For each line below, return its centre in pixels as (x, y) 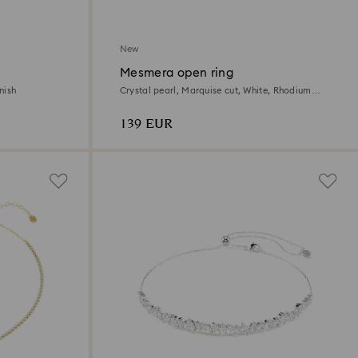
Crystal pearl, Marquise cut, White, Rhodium (215, 90)
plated (134, 101)
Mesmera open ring (177, 73)
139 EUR (146, 124)
